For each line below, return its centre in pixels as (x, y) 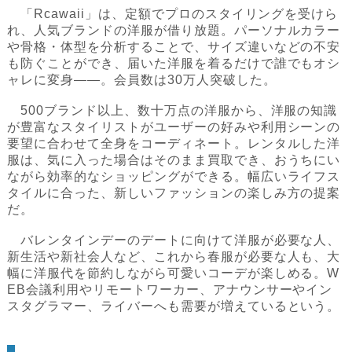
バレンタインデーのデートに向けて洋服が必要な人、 (174, 240)
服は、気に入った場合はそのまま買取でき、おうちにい (174, 160)
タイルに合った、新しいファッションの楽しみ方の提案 (174, 193)
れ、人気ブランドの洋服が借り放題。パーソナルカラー (174, 31)
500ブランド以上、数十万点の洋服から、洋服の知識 (172, 111)
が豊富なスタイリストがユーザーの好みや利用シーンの (174, 127)
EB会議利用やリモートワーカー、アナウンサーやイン (170, 290)
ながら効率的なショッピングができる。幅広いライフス (174, 177)
